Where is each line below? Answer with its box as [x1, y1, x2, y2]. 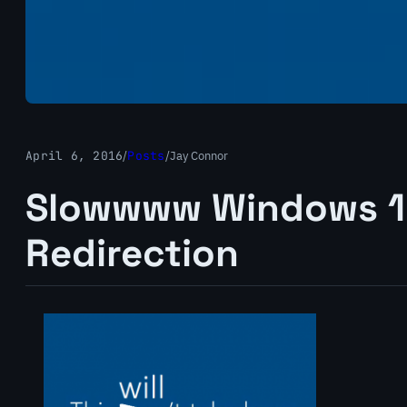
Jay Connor [169, 148, 228, 164]
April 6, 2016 [25, 148, 124, 164]
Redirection [25, 229, 239, 277]
